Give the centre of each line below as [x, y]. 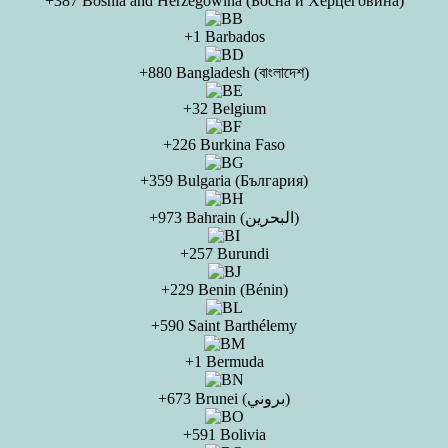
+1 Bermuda [224, 361]
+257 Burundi [224, 253]
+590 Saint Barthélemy [224, 325]
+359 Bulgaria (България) [224, 180]
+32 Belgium [224, 108]
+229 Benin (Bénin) [224, 289]
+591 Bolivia [224, 434]
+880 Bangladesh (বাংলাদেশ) [224, 72]
